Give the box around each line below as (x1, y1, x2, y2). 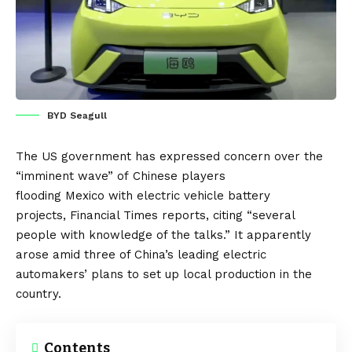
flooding (16, 188, 65, 203)
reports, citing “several (158, 207, 295, 222)
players (181, 168, 225, 183)
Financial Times (70, 207, 158, 222)
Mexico (65, 188, 108, 203)
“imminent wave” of (16, 168, 133, 183)
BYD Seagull (47, 109, 107, 121)
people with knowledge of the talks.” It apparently (16, 227, 311, 242)
